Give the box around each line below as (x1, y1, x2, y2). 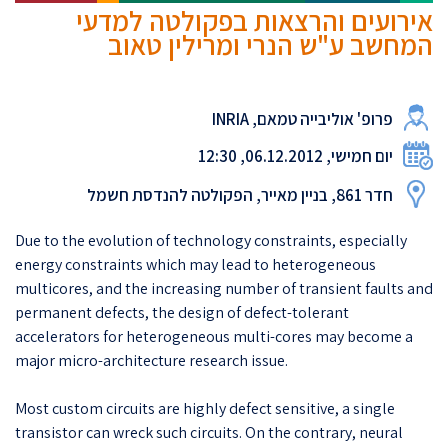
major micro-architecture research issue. (15, 349, 288, 371)
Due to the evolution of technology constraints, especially (15, 229, 407, 251)
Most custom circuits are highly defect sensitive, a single (15, 397, 395, 419)
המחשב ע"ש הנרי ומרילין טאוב (108, 25, 433, 63)
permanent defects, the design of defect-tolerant (15, 301, 349, 323)
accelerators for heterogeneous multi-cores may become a (15, 325, 413, 347)
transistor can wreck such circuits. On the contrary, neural (15, 421, 403, 443)
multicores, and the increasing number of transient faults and (15, 277, 433, 299)
